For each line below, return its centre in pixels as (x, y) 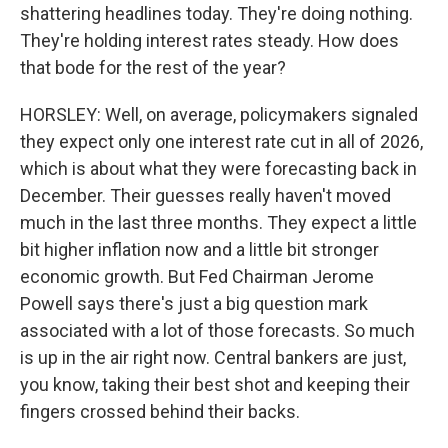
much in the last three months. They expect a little (218, 222)
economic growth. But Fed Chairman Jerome (197, 276)
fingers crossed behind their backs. (160, 411)
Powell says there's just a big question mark (194, 303)
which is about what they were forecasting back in (218, 168)
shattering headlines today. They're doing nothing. (216, 13)
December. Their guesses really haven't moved (205, 195)
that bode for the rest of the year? (153, 67)
